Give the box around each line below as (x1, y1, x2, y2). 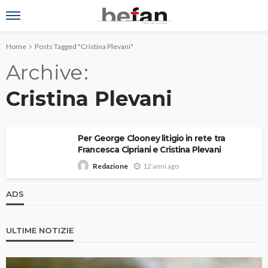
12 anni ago (143, 161, 179, 170)
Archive (6, 60, 83, 85)
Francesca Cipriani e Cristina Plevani (78, 145, 221, 154)
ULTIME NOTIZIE (6, 226, 74, 236)
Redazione (93, 162, 128, 171)
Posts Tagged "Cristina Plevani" (35, 42, 133, 51)
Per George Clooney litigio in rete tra (78, 133, 226, 143)
